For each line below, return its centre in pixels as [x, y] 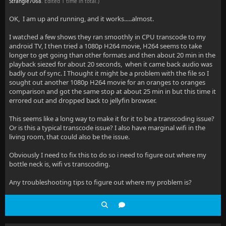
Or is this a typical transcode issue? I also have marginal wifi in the [107, 128]
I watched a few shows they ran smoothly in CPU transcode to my [107, 37]
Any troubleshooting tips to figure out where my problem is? [100, 182]
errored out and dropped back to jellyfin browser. [83, 100]
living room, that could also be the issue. [69, 137]
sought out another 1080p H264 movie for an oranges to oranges [108, 82]
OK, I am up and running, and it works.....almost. [81, 19]
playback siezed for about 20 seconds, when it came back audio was [111, 64]
